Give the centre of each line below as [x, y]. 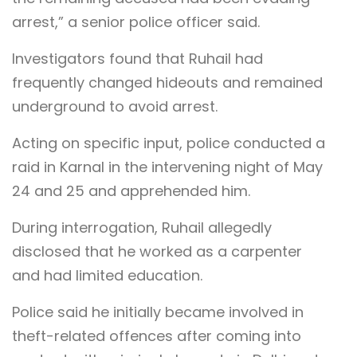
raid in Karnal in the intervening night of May [167, 167]
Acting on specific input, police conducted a [169, 143]
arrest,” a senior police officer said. [136, 22]
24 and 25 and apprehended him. [131, 191]
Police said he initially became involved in [158, 312]
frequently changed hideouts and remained [167, 83]
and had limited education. [107, 276]
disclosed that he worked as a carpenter [157, 252]
